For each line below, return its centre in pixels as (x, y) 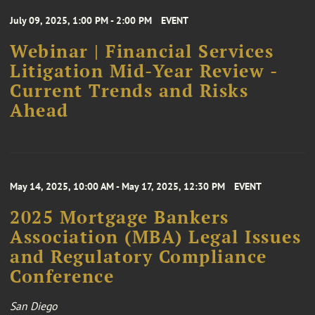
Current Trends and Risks (129, 91)
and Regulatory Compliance (139, 257)
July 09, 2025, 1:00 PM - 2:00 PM (81, 21)
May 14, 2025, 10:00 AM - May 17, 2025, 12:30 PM (117, 187)
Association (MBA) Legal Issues (155, 237)
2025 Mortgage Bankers (120, 218)
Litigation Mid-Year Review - (143, 71)
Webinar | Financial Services (142, 52)
